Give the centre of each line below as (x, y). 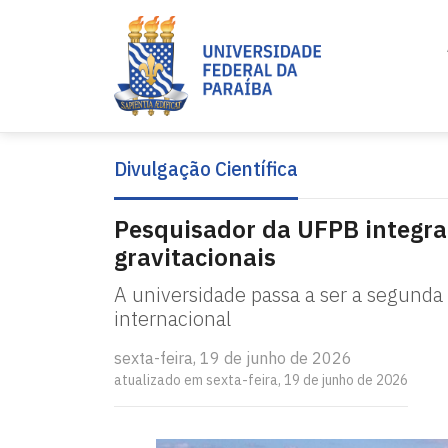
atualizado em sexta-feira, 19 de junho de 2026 (261, 380)
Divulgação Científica (206, 168)
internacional (172, 318)
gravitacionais (195, 257)
